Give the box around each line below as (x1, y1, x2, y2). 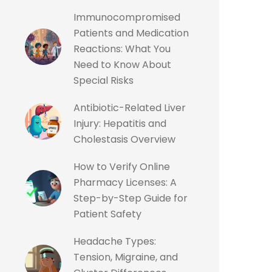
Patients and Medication (73, 26, 189, 40)
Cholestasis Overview (73, 132, 175, 146)
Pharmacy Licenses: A (73, 175, 177, 189)
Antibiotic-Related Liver (73, 101, 186, 115)
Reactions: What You (73, 42, 171, 56)
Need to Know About (73, 58, 171, 72)
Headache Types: (73, 234, 156, 248)
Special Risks (73, 73, 134, 87)
